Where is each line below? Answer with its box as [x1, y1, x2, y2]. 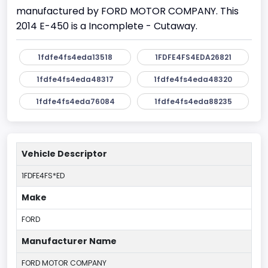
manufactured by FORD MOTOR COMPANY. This [16, 4, 239, 18]
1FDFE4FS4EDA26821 [154, 51, 232, 62]
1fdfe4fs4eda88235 [154, 96, 232, 106]
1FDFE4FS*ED [22, 170, 65, 181]
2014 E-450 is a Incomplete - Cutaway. [16, 19, 197, 33]
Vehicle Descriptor [22, 147, 107, 160]
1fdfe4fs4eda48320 [154, 74, 232, 84]
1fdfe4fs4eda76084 [35, 96, 115, 106]
